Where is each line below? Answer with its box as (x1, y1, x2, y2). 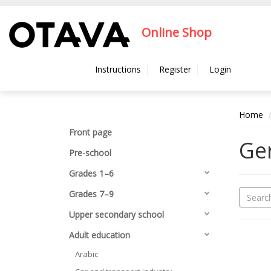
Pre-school (69, 147, 111, 158)
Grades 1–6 (69, 168, 114, 179)
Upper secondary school (69, 209, 164, 220)
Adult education (69, 229, 130, 241)
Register (159, 64, 191, 75)
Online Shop (142, 24, 212, 41)
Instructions (95, 64, 141, 75)
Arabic (75, 249, 98, 260)
